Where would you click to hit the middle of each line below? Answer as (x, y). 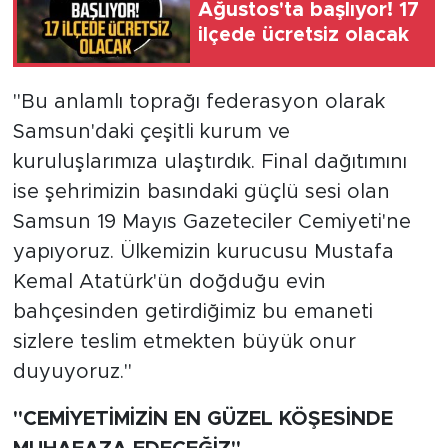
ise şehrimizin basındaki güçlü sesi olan (201, 191)
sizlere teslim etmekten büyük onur (184, 341)
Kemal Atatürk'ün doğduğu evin (169, 281)
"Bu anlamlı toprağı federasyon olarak (198, 101)
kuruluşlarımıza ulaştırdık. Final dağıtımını (209, 161)
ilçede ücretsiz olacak (303, 35)
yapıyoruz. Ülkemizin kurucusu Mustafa (203, 251)
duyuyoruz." (72, 371)
